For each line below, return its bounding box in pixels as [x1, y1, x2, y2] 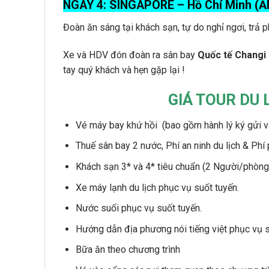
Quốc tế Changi [198, 49, 266, 61]
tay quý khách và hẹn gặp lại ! [63, 64, 185, 76]
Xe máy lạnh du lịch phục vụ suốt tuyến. [75, 181, 239, 193]
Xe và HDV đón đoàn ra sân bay [63, 49, 198, 61]
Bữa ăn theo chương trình [75, 244, 180, 256]
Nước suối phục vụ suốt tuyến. [75, 202, 202, 214]
